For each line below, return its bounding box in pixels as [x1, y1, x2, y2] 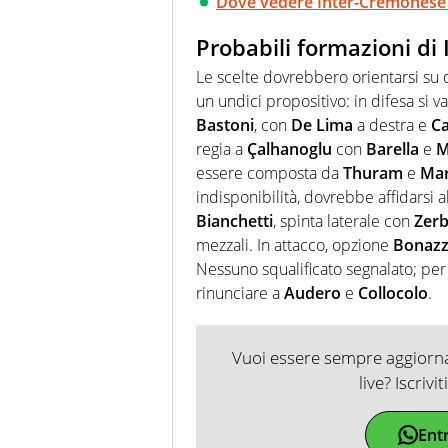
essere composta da [196, 162, 343, 185]
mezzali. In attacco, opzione [196, 234, 393, 257]
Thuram [343, 162, 403, 185]
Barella [366, 138, 419, 161]
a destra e [353, 114, 431, 137]
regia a [196, 138, 247, 161]
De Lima [291, 114, 353, 137]
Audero [284, 282, 341, 305]
